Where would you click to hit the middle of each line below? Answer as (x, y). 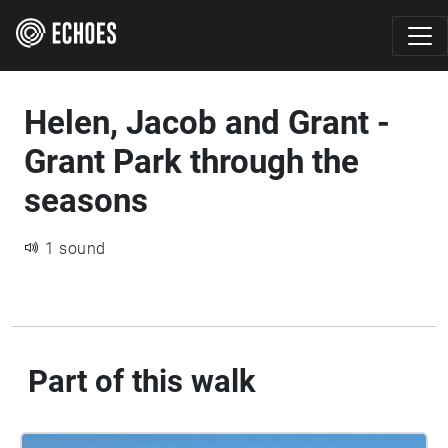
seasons (86, 200)
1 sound (75, 248)
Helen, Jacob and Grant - (207, 122)
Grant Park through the (191, 161)
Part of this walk (142, 381)
